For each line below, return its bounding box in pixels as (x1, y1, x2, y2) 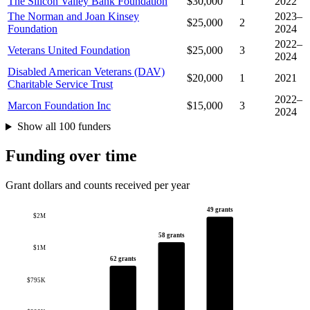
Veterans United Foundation (8, 44, 130, 57)
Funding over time (6, 147, 137, 165)
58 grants (158, 232, 185, 239)
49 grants (206, 206, 233, 214)
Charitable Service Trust (8, 78, 113, 91)
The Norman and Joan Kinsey (8, 10, 139, 23)
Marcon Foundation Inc (8, 100, 111, 112)
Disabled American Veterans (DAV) (8, 66, 165, 78)
